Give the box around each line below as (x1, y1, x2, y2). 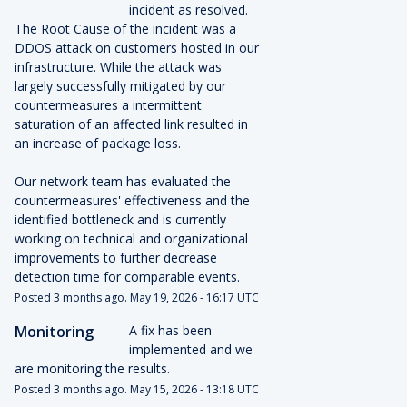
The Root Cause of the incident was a (14, 20, 236, 37)
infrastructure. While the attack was (14, 58, 222, 75)
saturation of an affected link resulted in (14, 115, 248, 133)
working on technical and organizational (14, 230, 248, 247)
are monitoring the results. (14, 360, 170, 377)
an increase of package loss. (14, 134, 181, 152)
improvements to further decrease (14, 249, 217, 266)
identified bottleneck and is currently (14, 211, 226, 228)
